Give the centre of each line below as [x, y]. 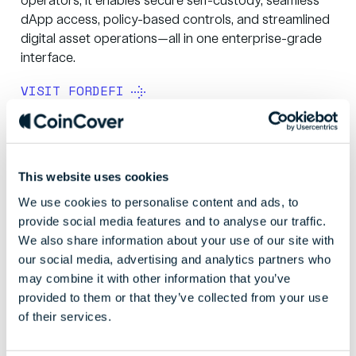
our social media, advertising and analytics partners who [174, 259]
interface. [48, 59]
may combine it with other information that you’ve [155, 278]
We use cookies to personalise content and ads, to [159, 202]
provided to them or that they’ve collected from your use [173, 297]
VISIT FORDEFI [72, 91]
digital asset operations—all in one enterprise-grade [171, 40]
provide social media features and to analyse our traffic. [172, 221]
